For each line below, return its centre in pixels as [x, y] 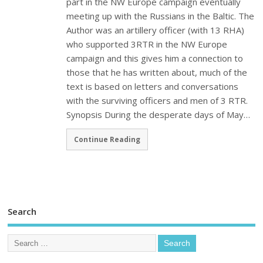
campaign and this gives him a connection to [155, 58]
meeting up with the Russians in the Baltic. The [161, 16]
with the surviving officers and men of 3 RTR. [157, 100]
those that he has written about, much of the [157, 72]
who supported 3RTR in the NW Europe [147, 44]
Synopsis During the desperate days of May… [159, 114]
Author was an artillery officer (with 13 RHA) [156, 30]
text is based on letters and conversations [153, 86]
